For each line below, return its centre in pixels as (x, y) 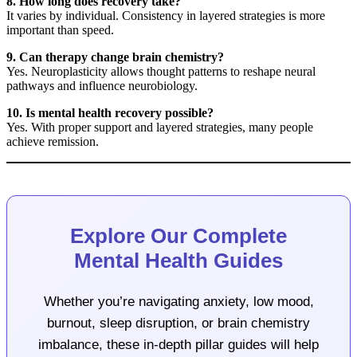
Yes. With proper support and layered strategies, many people (160, 127)
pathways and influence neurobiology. (102, 86)
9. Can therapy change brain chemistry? (115, 57)
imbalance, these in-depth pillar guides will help (178, 344)
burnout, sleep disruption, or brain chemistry (178, 323)
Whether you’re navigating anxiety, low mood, (178, 301)
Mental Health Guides (178, 261)
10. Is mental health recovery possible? (110, 113)
